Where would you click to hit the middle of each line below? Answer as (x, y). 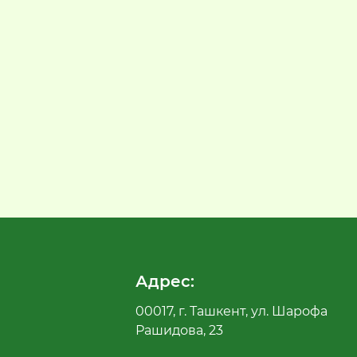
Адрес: (165, 282)
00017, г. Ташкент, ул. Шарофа (232, 312)
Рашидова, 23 (180, 331)
